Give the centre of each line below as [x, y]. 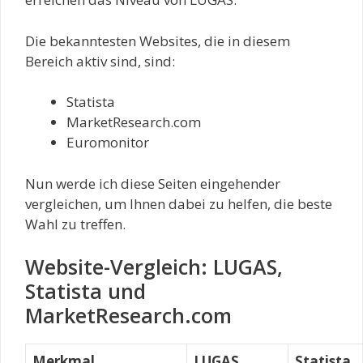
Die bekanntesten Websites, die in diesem [158, 41]
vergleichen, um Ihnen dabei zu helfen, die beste [179, 203]
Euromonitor [108, 143]
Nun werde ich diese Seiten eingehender [153, 183]
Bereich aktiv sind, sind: [100, 61]
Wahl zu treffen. [75, 224]
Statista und [85, 291]
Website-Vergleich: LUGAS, [154, 267]
